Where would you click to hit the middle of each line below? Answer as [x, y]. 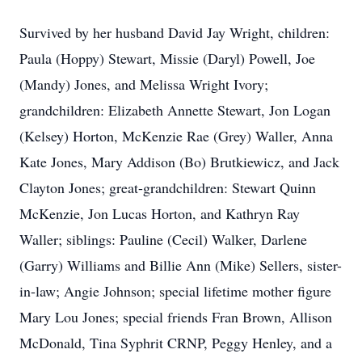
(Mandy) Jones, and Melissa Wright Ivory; [144, 84]
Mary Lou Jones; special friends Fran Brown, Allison [176, 317]
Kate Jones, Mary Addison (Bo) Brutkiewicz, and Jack [179, 162]
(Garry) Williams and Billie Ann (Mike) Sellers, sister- [181, 265]
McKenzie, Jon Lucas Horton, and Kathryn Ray [160, 213]
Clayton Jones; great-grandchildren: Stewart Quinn [168, 187]
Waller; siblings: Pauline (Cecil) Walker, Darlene [163, 239]
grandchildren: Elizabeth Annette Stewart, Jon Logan [175, 110]
